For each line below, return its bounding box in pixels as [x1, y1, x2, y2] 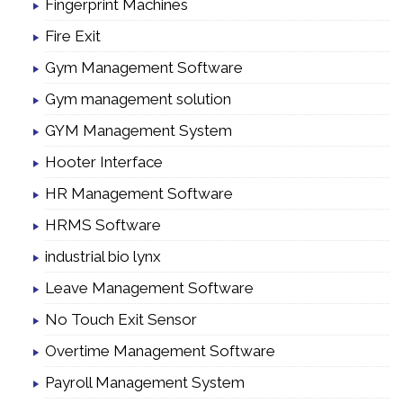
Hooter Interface [45, 152, 163, 171]
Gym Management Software [45, 58, 243, 76]
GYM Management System [45, 121, 232, 139]
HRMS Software [45, 215, 161, 234]
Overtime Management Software [45, 341, 275, 360]
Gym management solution [45, 89, 231, 108]
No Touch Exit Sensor [45, 309, 197, 328]
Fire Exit [45, 26, 101, 45]
